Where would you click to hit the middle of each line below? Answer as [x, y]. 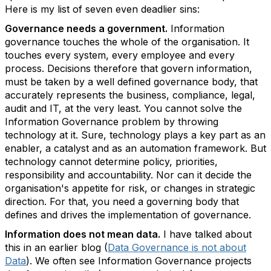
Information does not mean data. [83, 234]
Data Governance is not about [177, 247]
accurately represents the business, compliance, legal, [130, 95]
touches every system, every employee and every [120, 55]
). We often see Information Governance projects [139, 261]
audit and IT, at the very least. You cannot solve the [123, 108]
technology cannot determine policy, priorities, [111, 162]
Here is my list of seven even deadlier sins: [102, 9]
